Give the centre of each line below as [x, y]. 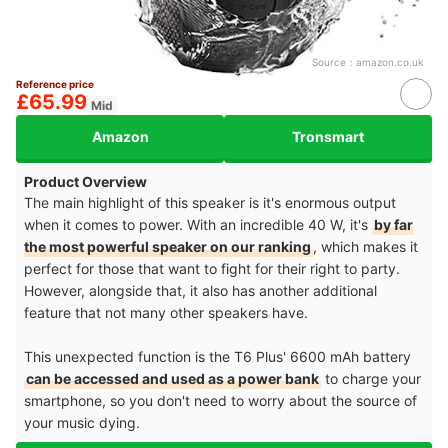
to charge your [371, 378]
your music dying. [84, 422]
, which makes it [365, 246]
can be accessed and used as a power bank [172, 378]
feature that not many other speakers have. [168, 312]
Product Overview [85, 181]
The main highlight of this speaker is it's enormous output [210, 202]
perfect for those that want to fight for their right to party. [212, 268]
